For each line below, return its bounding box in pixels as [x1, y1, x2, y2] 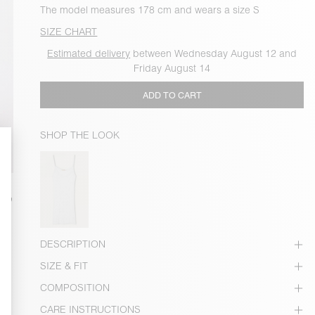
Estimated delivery [47, 47, 131, 60]
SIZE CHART [40, 25, 98, 38]
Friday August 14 [134, 62, 211, 75]
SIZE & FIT [40, 259, 89, 273]
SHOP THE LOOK [40, 129, 120, 141]
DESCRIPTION [40, 238, 106, 251]
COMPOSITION [40, 281, 110, 295]
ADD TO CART [142, 90, 202, 101]
